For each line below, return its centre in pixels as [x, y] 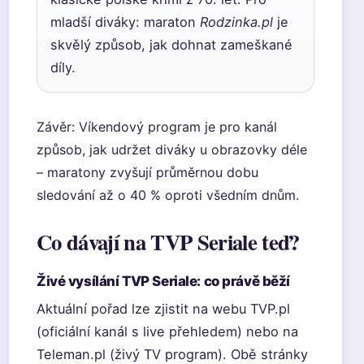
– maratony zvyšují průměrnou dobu [147, 172]
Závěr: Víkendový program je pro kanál [157, 127]
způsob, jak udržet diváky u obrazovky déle [172, 149]
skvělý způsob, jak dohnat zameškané [171, 45]
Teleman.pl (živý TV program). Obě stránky [172, 354]
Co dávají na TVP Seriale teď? [168, 242]
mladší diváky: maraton [125, 22]
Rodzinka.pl [236, 22]
